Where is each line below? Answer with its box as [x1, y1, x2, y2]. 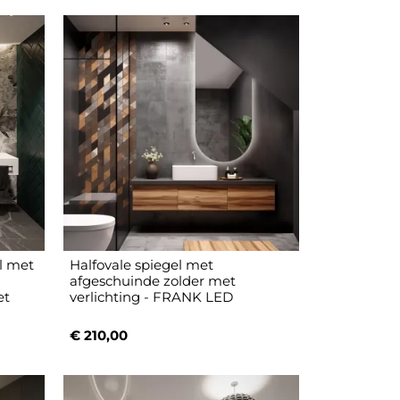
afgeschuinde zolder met [70, 272, 237, 290]
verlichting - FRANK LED [70, 288, 234, 306]
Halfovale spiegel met [70, 256, 214, 274]
